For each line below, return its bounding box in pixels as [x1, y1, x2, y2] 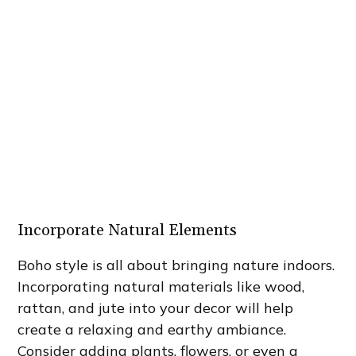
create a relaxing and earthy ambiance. [17, 320, 287, 339]
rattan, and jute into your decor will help [17, 299, 294, 318]
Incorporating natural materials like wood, [17, 277, 305, 296]
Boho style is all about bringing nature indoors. [17, 256, 335, 275]
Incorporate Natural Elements [17, 220, 238, 242]
